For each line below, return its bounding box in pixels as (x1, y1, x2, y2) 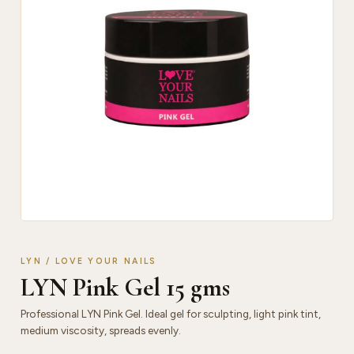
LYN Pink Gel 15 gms (21, 271, 230, 303)
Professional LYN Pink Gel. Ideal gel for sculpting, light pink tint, (21, 307, 321, 320)
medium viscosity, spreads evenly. (21, 323, 181, 337)
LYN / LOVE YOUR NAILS (21, 255, 157, 266)
